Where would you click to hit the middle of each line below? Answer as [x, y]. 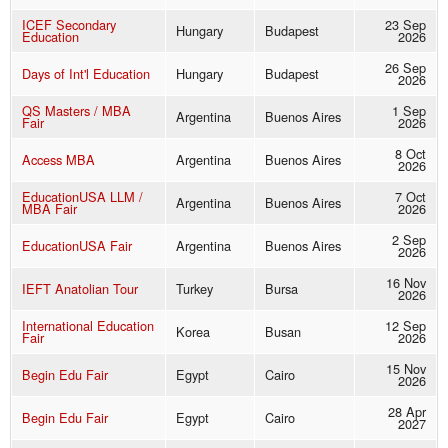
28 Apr [407, 412]
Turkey [194, 289]
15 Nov [406, 369]
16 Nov [406, 283]
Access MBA [58, 160]
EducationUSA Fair [77, 246]
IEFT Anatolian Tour [80, 289]
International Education [88, 326]
